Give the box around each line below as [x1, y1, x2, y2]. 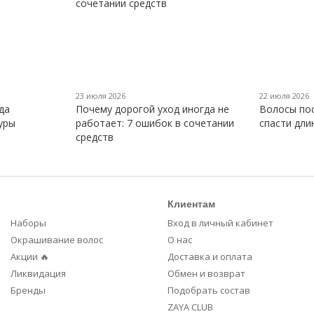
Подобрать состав [168, 284, 250, 297]
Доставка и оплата [168, 250, 252, 264]
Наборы [11, 217, 46, 230]
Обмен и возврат [168, 267, 245, 280]
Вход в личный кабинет [168, 217, 273, 230]
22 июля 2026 [259, 90, 310, 102]
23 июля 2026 [75, 90, 125, 102]
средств [75, 130, 114, 144]
